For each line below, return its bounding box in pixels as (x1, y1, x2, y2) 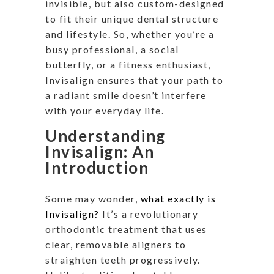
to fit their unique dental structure (45, 12, 218, 24)
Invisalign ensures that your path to (45, 73, 223, 86)
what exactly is (140, 192, 216, 204)
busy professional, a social (45, 43, 179, 55)
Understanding (45, 125, 166, 146)
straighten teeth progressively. (45, 253, 201, 265)
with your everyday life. (45, 104, 164, 116)
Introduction (45, 157, 149, 177)
